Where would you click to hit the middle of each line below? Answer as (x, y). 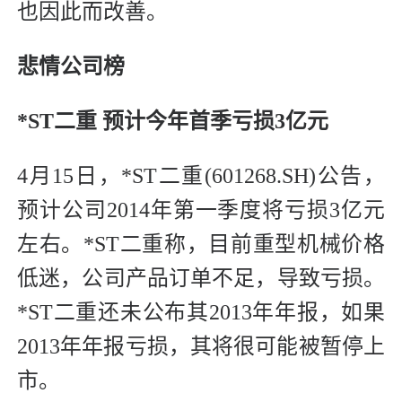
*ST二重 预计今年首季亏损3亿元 (173, 122)
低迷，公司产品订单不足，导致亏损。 (201, 279)
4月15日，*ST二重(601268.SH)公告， (201, 176)
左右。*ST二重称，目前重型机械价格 (201, 245)
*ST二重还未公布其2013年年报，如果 (201, 313)
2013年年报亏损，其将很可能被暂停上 (201, 347)
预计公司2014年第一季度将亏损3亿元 (201, 210)
